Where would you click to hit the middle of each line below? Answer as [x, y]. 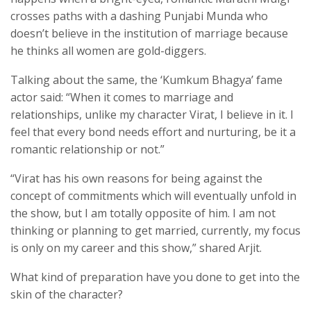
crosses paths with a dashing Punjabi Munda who [139, 16]
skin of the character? [67, 295]
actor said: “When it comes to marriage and [122, 98]
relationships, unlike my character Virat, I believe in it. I [152, 115]
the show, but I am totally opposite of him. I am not [143, 213]
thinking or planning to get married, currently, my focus [155, 231]
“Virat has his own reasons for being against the [136, 179]
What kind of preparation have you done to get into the [155, 277]
